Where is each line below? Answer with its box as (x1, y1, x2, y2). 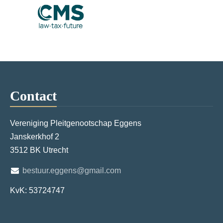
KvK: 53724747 (10, 186, 65, 195)
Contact (10, 88, 57, 104)
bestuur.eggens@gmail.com (22, 166, 121, 175)
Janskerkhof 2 (10, 132, 59, 141)
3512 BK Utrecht (10, 146, 68, 154)
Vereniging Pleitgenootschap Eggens (10, 119, 141, 127)
